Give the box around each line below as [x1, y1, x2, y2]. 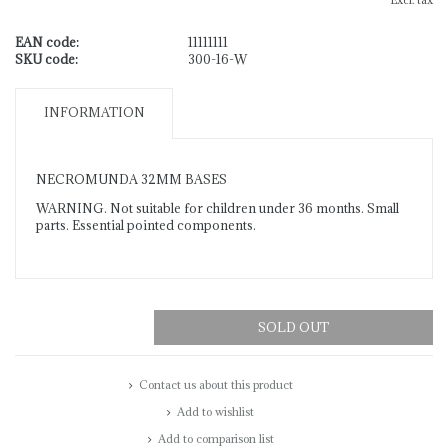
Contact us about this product [138, 377, 293, 393]
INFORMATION [43, 104, 145, 121]
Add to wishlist [177, 404, 254, 420]
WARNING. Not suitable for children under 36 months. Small [36, 200, 399, 217]
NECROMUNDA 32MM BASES [36, 171, 227, 188]
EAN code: [15, 34, 79, 51]
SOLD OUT [258, 319, 330, 336]
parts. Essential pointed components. [36, 217, 256, 234]
